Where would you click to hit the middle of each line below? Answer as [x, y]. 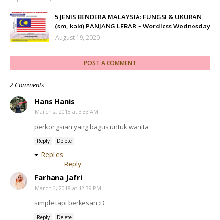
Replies [52, 155]
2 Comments [27, 85]
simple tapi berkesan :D [69, 203]
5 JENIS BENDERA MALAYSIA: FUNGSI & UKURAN [128, 17]
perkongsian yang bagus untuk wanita [92, 127]
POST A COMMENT [110, 63]
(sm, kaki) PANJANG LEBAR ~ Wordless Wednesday [133, 26]
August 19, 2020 [78, 38]
